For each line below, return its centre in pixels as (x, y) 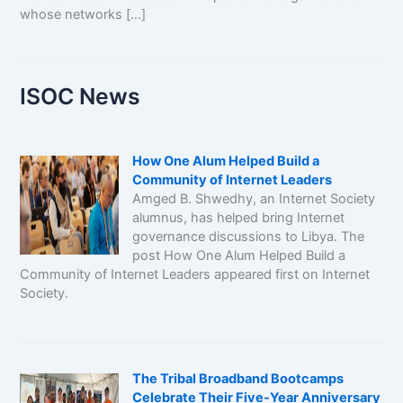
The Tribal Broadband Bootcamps (237, 378)
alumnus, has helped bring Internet (238, 217)
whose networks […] (82, 14)
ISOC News (81, 96)
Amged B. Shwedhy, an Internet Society (253, 198)
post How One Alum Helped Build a (238, 255)
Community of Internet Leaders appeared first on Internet (194, 274)
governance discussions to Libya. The (248, 236)
